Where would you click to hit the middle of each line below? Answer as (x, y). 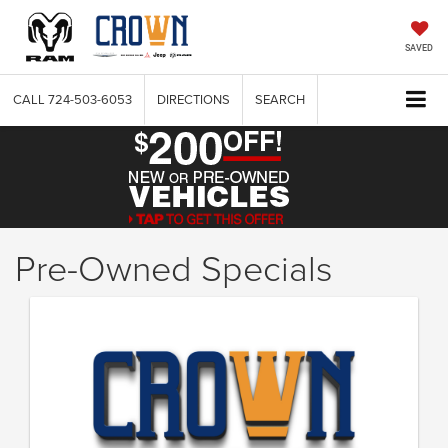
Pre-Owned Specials (174, 267)
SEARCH (280, 99)
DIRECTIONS (193, 99)
